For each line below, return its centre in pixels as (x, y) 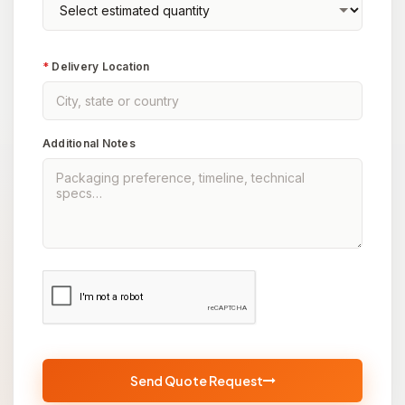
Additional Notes (89, 144)
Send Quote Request (196, 381)
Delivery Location (99, 67)
